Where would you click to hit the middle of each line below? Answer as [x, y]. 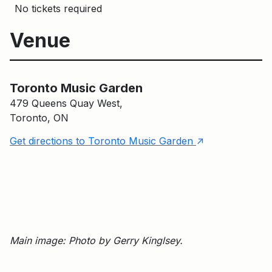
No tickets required [58, 8]
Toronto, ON [39, 117]
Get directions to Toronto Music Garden [103, 141]
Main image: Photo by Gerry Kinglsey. [96, 240]
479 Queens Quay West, [66, 103]
